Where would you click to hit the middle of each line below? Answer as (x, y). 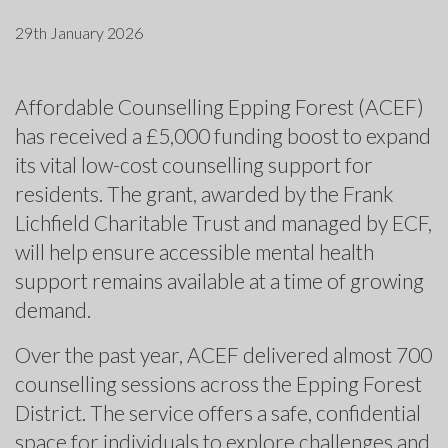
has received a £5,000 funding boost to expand (223, 135)
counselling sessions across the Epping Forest (218, 383)
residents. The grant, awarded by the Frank (204, 193)
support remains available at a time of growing (219, 280)
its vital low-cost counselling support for (194, 164)
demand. (53, 309)
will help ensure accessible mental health (194, 251)
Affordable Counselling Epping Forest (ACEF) (219, 106)
